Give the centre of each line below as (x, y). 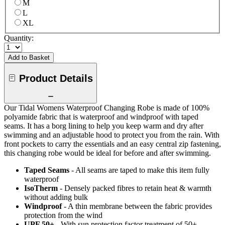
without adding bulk (56, 197)
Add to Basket (29, 58)
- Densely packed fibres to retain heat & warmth (136, 188)
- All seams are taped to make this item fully (140, 170)
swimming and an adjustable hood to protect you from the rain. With (112, 135)
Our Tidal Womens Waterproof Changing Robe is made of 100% (107, 108)
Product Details (56, 78)
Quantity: (19, 38)
